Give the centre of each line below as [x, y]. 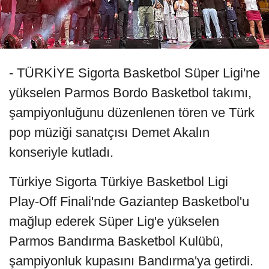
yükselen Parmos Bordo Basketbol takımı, [130, 93]
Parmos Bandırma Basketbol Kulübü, [116, 241]
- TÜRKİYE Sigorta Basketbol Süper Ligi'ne [134, 73]
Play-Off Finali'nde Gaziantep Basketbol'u [129, 202]
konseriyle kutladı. [61, 153]
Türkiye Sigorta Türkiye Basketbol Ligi [119, 182]
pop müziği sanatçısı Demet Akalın [109, 133]
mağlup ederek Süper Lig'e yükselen [114, 222]
